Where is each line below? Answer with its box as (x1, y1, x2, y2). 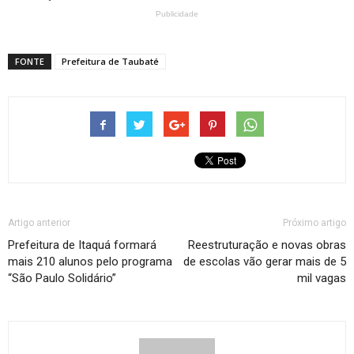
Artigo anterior (8, 217, 70, 229)
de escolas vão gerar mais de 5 (183, 254, 346, 269)
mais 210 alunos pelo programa (8, 254, 172, 269)
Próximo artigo (283, 217, 346, 229)
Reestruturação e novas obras (188, 238, 346, 253)
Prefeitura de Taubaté (62, 55, 159, 68)
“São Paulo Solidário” (8, 271, 116, 286)
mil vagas (297, 271, 346, 286)
